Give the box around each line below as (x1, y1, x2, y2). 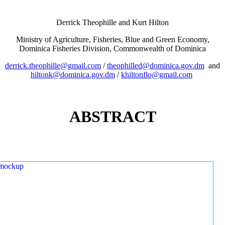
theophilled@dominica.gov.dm (107, 61, 204, 70)
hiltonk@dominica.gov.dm (31, 70, 115, 79)
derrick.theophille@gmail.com (5, 61, 101, 70)
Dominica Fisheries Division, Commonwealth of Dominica (19, 44, 206, 53)
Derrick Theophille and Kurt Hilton (56, 18, 169, 27)
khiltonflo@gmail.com (121, 70, 192, 79)
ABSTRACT (69, 107, 156, 126)
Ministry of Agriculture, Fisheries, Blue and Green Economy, (16, 35, 209, 44)
